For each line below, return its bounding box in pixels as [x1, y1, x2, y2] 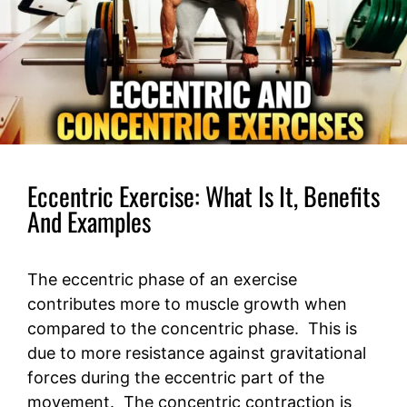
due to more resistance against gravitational [27, 342, 366, 362]
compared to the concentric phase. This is [27, 318, 357, 338]
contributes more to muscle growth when [27, 293, 347, 313]
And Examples [27, 202, 151, 240]
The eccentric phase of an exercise [27, 269, 297, 289]
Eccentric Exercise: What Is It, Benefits [27, 176, 380, 214]
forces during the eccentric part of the [27, 367, 324, 387]
